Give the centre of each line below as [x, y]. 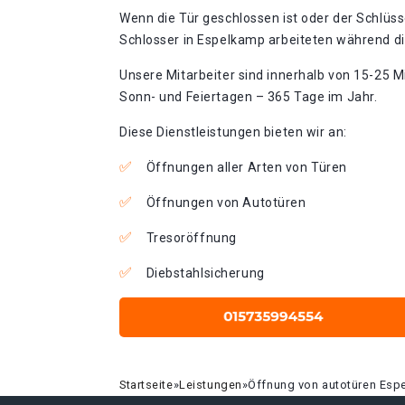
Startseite [146, 385]
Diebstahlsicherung [205, 273]
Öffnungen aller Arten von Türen [246, 167]
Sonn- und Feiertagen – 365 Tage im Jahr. [249, 97]
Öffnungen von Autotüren [226, 202]
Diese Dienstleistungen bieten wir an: [233, 132]
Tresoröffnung [191, 238]
